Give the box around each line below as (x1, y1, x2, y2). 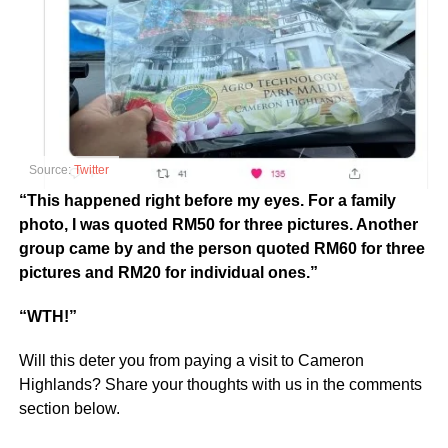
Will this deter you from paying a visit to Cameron (18, 352, 364, 370)
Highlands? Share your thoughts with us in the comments (18, 376, 422, 394)
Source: (28, 163, 74, 178)
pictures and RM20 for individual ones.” (18, 264, 318, 282)
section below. (18, 400, 120, 418)
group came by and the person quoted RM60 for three (18, 240, 425, 258)
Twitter (73, 163, 109, 178)
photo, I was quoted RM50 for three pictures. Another (18, 216, 418, 234)
